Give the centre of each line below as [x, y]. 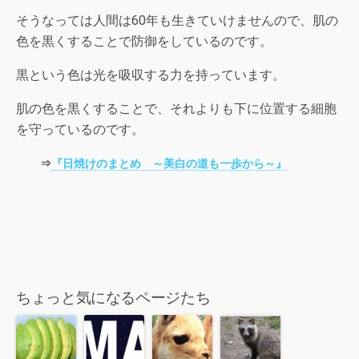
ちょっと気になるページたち [113, 298]
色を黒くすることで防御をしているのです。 [144, 42]
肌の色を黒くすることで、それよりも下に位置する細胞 [176, 109]
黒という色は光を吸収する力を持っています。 [151, 75]
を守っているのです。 [80, 130]
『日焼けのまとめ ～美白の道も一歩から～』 [169, 164]
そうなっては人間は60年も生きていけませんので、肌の [177, 21]
